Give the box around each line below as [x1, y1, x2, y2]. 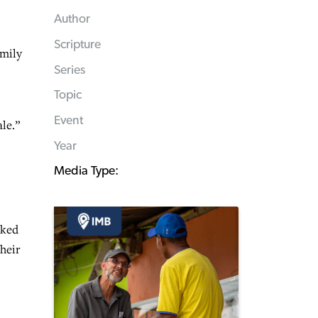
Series [54, 63, 85, 77]
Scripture [54, 38, 101, 51]
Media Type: [54, 165, 119, 178]
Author [54, 13, 90, 26]
